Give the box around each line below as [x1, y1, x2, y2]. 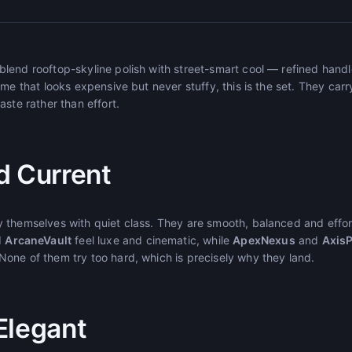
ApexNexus [233, 233, 295, 247]
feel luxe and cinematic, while [71, 233, 233, 247]
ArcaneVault [5, 233, 72, 247]
